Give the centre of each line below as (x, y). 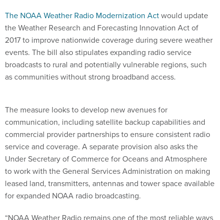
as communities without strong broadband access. (90, 77)
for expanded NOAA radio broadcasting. (74, 196)
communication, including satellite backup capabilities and (105, 122)
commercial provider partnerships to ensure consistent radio (108, 135)
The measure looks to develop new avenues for (86, 110)
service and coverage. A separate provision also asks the (101, 147)
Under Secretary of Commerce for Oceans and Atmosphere (106, 159)
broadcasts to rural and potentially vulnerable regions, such (106, 65)
